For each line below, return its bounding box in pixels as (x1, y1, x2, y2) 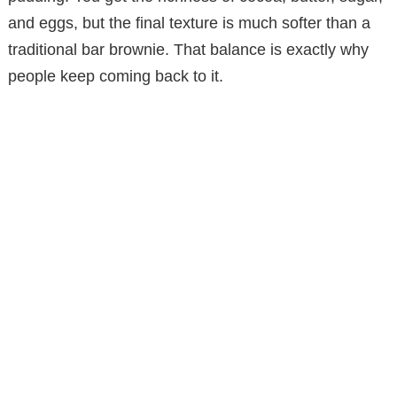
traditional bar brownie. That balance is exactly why (8, 40, 369, 58)
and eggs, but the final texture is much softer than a (8, 13, 370, 32)
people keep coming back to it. (8, 66, 223, 85)
